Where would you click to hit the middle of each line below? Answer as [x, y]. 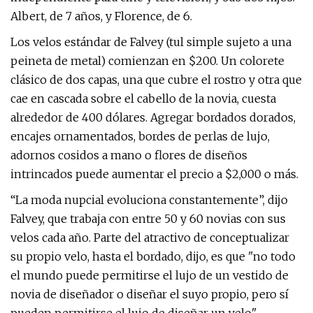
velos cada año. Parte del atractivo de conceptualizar [150, 238]
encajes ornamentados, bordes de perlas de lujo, [140, 136]
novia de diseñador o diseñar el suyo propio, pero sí [150, 294]
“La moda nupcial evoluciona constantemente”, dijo [149, 200]
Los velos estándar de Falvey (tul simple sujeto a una [151, 42]
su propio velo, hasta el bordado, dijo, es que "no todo [153, 256]
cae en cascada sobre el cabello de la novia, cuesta [143, 99]
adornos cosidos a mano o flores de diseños [129, 155]
